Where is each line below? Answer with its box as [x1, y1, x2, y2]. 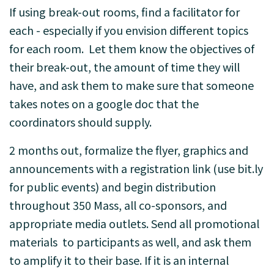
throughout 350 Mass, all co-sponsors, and [9, 197, 227, 213]
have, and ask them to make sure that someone [9, 77, 254, 93]
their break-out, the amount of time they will [9, 59, 240, 75]
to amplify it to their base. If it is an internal [9, 252, 229, 268]
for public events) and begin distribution [9, 179, 216, 194]
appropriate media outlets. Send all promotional [9, 215, 259, 231]
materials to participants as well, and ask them [9, 234, 251, 250]
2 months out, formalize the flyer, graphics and [9, 142, 248, 158]
